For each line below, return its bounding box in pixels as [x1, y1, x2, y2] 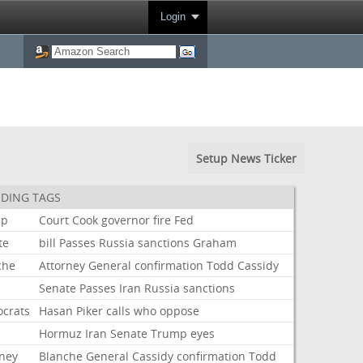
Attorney [39, 258, 86, 273]
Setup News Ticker [195, 151, 297, 166]
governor [101, 212, 151, 228]
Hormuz [39, 326, 83, 341]
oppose [160, 303, 200, 318]
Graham [193, 235, 237, 250]
